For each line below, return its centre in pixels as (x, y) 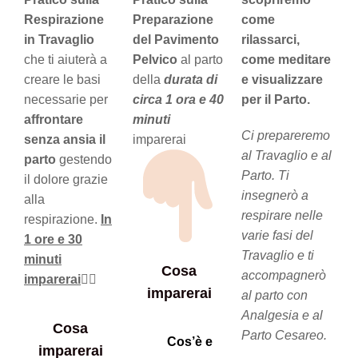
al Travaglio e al (286, 156)
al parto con (274, 296)
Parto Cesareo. (284, 336)
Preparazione (173, 20)
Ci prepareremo (286, 136)
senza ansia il (65, 140)
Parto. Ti (265, 176)
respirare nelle (282, 216)
